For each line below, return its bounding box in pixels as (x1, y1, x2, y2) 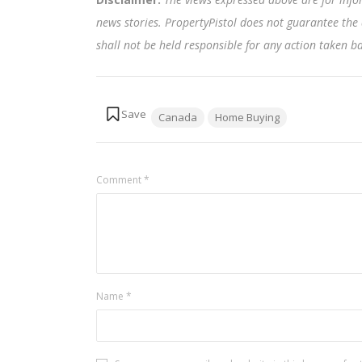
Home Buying (214, 110, 280, 124)
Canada (158, 110, 197, 124)
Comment (95, 173, 144, 187)
